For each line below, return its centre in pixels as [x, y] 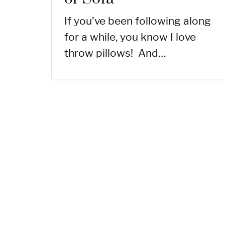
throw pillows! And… [115, 53]
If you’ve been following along [138, 21]
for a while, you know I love [130, 37]
